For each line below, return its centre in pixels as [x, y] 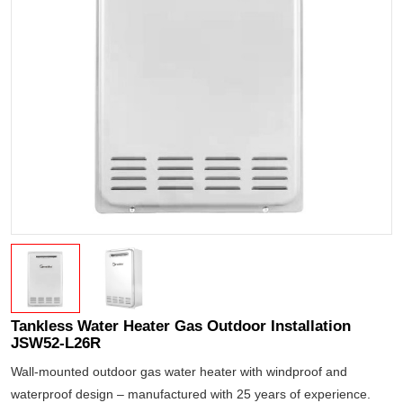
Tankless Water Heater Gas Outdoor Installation [181, 325]
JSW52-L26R [56, 342]
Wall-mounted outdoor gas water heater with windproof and [179, 371]
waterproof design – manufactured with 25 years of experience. [191, 394]
